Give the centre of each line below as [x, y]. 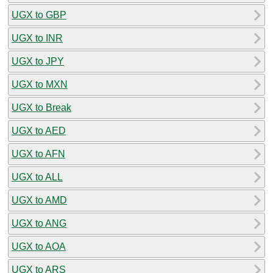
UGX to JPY [38, 61]
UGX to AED [39, 130]
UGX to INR [37, 38]
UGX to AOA [39, 246]
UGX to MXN [40, 84]
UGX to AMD [39, 200]
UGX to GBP [39, 15]
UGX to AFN [38, 154]
